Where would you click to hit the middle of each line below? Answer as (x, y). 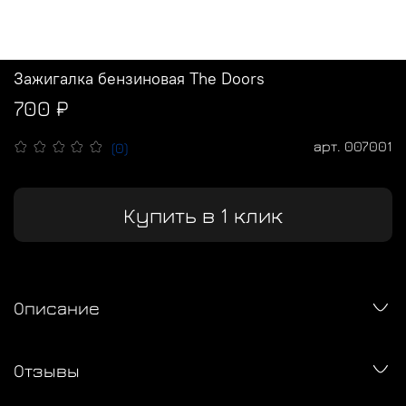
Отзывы (47, 370)
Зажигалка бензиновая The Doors (139, 78)
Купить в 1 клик (203, 215)
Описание (57, 308)
